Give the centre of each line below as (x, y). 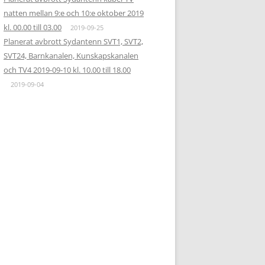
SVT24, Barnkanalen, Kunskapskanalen (71, 56)
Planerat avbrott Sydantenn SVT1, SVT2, (73, 41)
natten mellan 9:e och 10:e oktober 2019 (74, 13)
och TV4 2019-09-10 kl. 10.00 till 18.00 (67, 70)
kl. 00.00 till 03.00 (33, 27)
